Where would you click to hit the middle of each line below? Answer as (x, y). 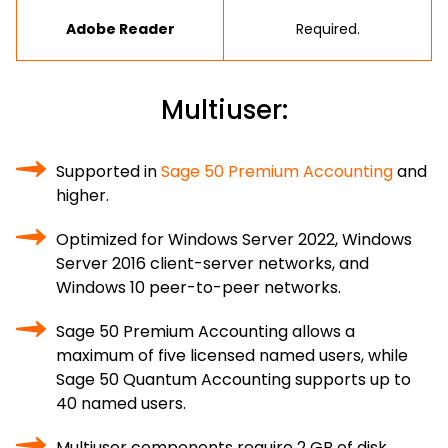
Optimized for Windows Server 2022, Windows (234, 239)
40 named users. (121, 403)
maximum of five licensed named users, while (232, 355)
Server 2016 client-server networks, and (212, 263)
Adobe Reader (120, 29)
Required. (327, 29)
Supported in (108, 171)
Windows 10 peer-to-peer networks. (198, 287)
